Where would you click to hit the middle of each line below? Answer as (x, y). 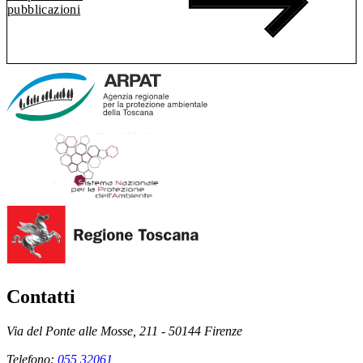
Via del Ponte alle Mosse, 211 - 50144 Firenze (124, 331)
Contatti (41, 297)
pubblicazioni (44, 9)
